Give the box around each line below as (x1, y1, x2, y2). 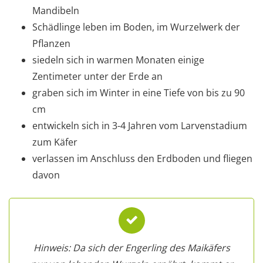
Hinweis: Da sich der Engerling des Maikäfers (33, 241, 230, 254)
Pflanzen (32, 36, 70, 50)
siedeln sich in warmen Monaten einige (32, 53, 204, 66)
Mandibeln (32, 4, 79, 17)
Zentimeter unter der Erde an (32, 69, 163, 83)
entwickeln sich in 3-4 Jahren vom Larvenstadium (32, 119, 247, 132)
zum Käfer (32, 135, 77, 149)
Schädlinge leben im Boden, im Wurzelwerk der (32, 20, 240, 33)
